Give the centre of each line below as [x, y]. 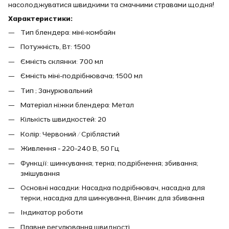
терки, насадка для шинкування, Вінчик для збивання [112, 198]
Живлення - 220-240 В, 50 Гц [70, 148]
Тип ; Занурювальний [56, 90]
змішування [40, 173]
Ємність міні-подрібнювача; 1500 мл [82, 76]
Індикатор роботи [52, 212]
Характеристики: [40, 18]
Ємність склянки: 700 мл [62, 61]
